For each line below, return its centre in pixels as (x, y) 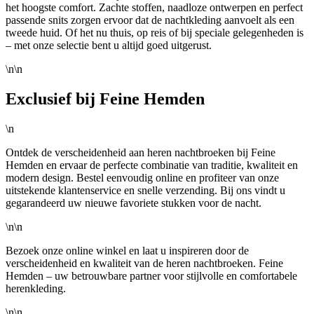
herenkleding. (36, 288)
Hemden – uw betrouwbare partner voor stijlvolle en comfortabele (151, 275)
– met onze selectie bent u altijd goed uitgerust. (109, 46)
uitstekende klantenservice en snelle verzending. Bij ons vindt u (145, 190)
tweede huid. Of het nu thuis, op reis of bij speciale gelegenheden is (155, 33)
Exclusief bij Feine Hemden (105, 99)
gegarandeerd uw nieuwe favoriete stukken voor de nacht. (134, 203)
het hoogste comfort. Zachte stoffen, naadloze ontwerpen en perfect (154, 8)
